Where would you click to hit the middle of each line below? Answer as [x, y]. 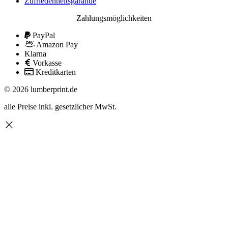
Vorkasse [47, 63]
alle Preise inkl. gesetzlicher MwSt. [60, 106]
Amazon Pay [57, 44]
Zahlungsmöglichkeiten [114, 18]
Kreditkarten [56, 72]
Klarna [35, 53]
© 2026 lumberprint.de [41, 89]
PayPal [44, 35]
